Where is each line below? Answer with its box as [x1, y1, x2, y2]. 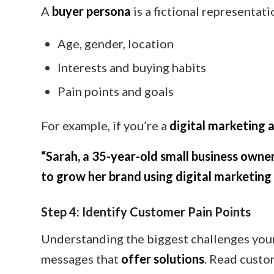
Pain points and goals [57, 83, 174, 98]
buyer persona [52, 3, 131, 18]
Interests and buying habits [57, 59, 206, 75]
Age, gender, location [57, 35, 174, 51]
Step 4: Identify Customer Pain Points [41, 204, 251, 219]
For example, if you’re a [41, 117, 169, 133]
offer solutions [121, 251, 204, 266]
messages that [41, 251, 121, 266]
